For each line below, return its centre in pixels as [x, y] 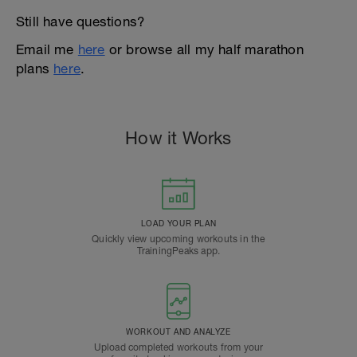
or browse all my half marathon [204, 49]
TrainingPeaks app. [178, 251]
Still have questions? [80, 21]
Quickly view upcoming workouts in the [178, 239]
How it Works [178, 137]
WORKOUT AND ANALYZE [178, 331]
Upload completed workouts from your [178, 347]
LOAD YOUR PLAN [178, 223]
